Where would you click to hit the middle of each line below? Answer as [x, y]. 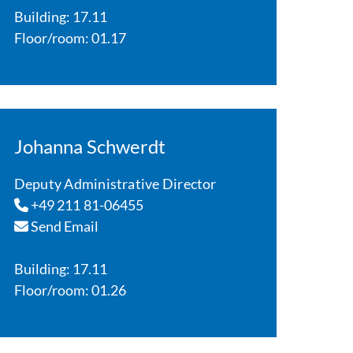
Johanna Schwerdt [90, 146]
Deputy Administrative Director [115, 184]
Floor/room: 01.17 [70, 38]
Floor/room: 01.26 [70, 290]
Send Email [63, 226]
